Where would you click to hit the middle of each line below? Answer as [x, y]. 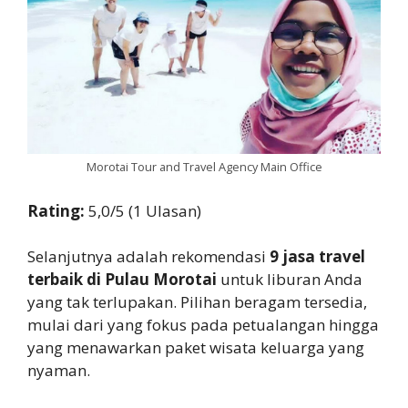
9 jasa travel [317, 257]
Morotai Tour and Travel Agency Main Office [204, 167]
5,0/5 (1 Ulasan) [145, 210]
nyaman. [59, 371]
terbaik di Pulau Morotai [122, 280]
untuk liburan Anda [290, 280]
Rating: [58, 210]
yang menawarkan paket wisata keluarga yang [196, 348]
